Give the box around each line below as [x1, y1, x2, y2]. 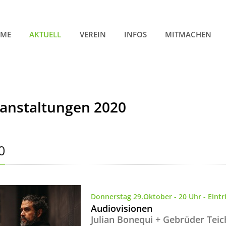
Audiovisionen [91, 202, 153, 214]
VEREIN [79, 29, 106, 40]
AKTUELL [29, 29, 62, 40]
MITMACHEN [165, 29, 212, 40]
